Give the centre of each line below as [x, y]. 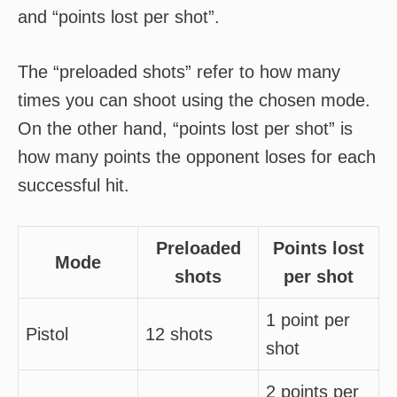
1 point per [308, 320]
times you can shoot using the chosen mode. [194, 100]
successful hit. [74, 185]
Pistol [47, 334]
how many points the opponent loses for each [197, 157]
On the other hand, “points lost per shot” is [185, 128]
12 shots [179, 334]
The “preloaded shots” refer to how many [179, 72]
